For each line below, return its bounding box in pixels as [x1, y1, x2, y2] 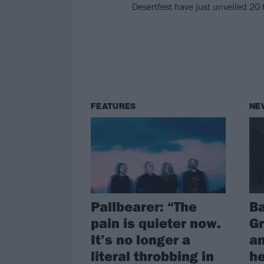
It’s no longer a [91, 230, 190, 248]
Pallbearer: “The [91, 197, 197, 215]
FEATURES [91, 101, 136, 112]
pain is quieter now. [91, 213, 221, 232]
